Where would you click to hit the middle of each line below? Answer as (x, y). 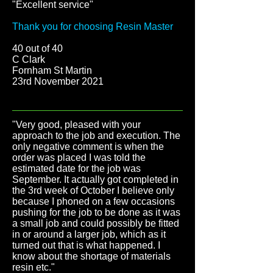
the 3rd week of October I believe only (93, 190)
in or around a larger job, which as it (89, 234)
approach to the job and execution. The (96, 136)
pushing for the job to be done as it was (96, 212)
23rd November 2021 (58, 81)
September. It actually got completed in (95, 179)
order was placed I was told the (79, 158)
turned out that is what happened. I (86, 245)
